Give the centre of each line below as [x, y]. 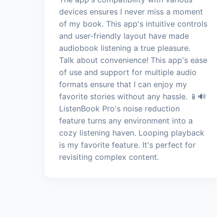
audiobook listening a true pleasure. [125, 48]
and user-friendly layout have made [124, 36]
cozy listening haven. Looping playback [132, 132]
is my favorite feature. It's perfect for [127, 145]
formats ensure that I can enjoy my [123, 84]
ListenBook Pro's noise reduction [119, 108]
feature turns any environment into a [126, 120]
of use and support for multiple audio [128, 72]
